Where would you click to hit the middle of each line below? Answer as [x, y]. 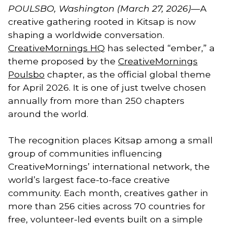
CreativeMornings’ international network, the [109, 166]
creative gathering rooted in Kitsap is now [102, 21]
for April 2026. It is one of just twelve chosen [107, 87]
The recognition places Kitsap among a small [110, 140]
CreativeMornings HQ [56, 48]
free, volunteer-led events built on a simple [105, 219]
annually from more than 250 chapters [96, 100]
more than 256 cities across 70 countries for [107, 206]
